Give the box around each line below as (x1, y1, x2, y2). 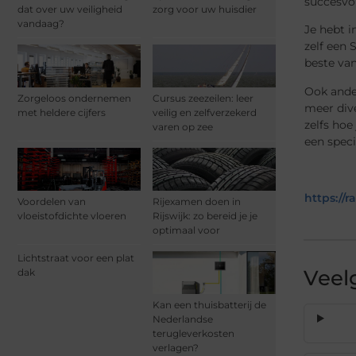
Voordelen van (17, 195, 86, 208)
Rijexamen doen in (153, 195, 241, 208)
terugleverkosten (153, 327, 234, 340)
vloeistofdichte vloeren (17, 210, 126, 222)
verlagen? (153, 342, 199, 354)
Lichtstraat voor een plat (17, 252, 134, 265)
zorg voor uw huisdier (153, 2, 257, 15)
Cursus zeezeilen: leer (153, 91, 253, 104)
